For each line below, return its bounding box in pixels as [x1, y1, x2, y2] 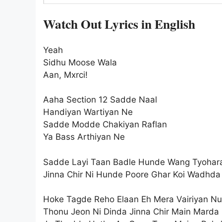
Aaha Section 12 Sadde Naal [43, 95, 157, 105]
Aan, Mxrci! [43, 69, 88, 80]
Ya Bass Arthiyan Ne [43, 132, 125, 142]
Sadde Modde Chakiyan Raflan [43, 119, 167, 130]
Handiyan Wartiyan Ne [43, 107, 133, 117]
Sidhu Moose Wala [43, 57, 117, 67]
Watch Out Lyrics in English [43, 14, 195, 34]
